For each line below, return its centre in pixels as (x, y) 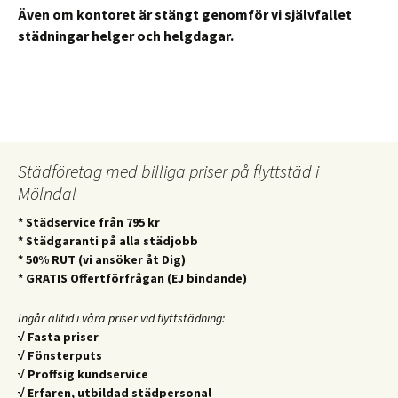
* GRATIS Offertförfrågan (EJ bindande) (132, 278)
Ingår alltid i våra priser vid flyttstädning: (121, 318)
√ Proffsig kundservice (83, 374)
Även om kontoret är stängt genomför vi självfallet (185, 14)
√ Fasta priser (58, 337)
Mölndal (47, 193)
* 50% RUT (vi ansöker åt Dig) (102, 259)
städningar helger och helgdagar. (126, 36)
